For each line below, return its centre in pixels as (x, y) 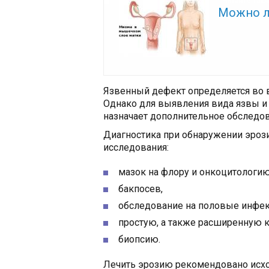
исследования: (136, 147)
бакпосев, (141, 189)
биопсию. (139, 239)
